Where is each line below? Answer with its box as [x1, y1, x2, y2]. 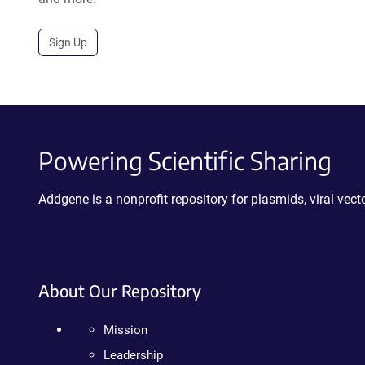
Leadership [103, 348, 163, 363]
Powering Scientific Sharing [38, 145, 332, 176]
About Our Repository [38, 280, 201, 301]
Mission [103, 323, 147, 337]
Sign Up [49, 36, 87, 49]
